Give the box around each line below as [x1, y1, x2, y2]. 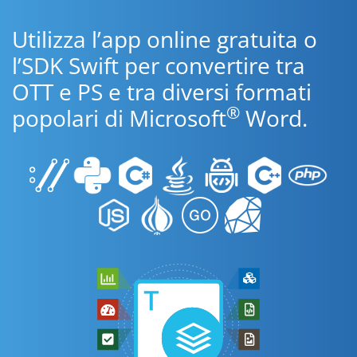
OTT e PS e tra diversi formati [12, 76, 312, 107]
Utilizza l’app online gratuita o [12, 24, 317, 54]
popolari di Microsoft [12, 103, 226, 133]
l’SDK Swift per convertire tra [12, 50, 305, 80]
